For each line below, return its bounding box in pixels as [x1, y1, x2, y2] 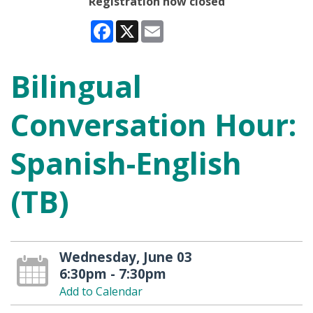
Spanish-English [10, 142, 242, 184]
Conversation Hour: [10, 103, 296, 145]
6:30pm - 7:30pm [59, 264, 166, 282]
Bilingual [10, 65, 142, 107]
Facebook [113, 17, 163, 34]
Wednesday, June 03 [59, 247, 192, 265]
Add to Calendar [59, 283, 143, 299]
